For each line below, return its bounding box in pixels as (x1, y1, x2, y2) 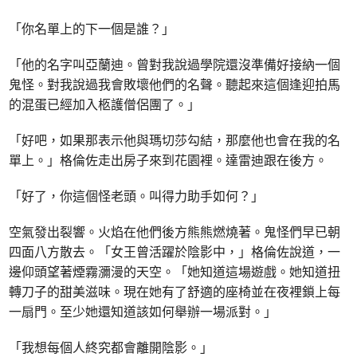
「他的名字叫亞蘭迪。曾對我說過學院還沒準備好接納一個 (9, 55, 341, 73)
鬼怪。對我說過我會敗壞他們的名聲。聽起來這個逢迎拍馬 (9, 75, 341, 93)
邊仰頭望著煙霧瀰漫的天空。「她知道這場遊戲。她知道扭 (9, 262, 341, 280)
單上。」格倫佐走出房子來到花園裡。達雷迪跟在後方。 (9, 151, 328, 169)
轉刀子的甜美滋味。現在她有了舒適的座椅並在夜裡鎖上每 (9, 282, 341, 300)
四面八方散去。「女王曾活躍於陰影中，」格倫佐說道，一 (9, 242, 341, 261)
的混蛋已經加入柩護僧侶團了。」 (9, 95, 201, 113)
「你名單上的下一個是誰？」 (9, 19, 175, 37)
